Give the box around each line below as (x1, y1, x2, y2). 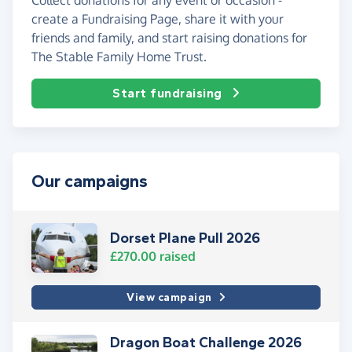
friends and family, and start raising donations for (31, 29, 307, 46)
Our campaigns (31, 170, 148, 192)
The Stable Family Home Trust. (31, 48, 207, 64)
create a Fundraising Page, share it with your (31, 10, 284, 27)
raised (156, 247, 196, 264)
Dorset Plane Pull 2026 (110, 229, 260, 247)
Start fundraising (112, 85, 222, 101)
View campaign (126, 290, 212, 304)
